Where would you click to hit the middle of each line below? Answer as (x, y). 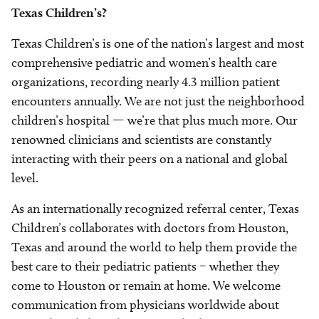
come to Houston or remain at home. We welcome (146, 286)
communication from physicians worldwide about (145, 305)
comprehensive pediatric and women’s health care (144, 63)
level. (25, 178)
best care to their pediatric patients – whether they (145, 267)
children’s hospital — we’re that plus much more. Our (155, 121)
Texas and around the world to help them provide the (154, 247)
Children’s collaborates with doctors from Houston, (150, 228)
